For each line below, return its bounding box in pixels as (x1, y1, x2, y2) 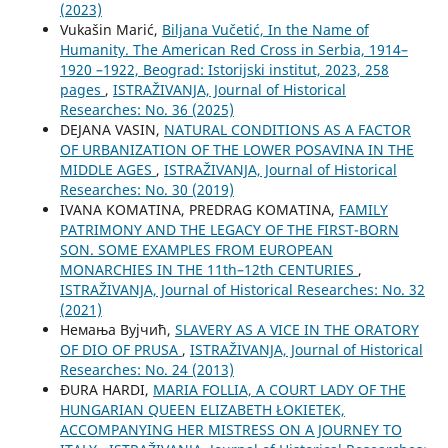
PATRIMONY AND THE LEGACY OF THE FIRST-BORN (59, 219, 399, 239)
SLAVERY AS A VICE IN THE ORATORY (174, 319, 419, 339)
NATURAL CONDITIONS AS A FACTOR (163, 119, 411, 139)
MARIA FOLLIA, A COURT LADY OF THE (152, 379, 406, 399)
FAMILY (338, 199, 388, 219)
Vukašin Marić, (59, 19, 162, 39)
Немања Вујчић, (59, 319, 175, 339)
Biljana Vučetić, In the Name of (161, 19, 369, 39)
